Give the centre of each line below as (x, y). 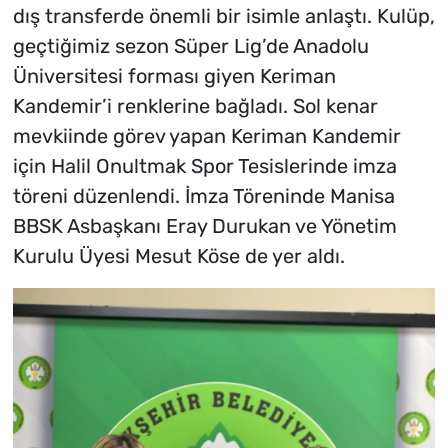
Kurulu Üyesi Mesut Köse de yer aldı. (178, 256)
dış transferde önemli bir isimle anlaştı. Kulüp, (223, 16)
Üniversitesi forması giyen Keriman (174, 76)
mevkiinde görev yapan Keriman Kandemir (206, 136)
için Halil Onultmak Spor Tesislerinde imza (204, 166)
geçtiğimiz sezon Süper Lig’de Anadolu (190, 46)
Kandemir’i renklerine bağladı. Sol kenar (195, 106)
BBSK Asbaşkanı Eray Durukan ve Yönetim (204, 226)
